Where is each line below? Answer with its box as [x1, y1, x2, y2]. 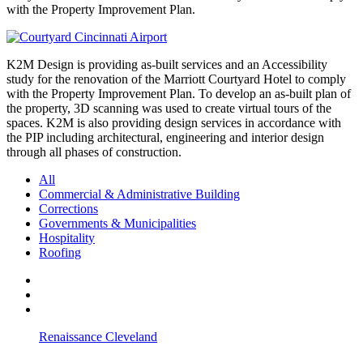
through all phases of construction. [6, 144, 181, 159]
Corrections [39, 201, 98, 216]
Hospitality [39, 230, 95, 245]
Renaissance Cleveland [39, 329, 157, 344]
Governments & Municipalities [39, 216, 196, 230]
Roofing [39, 245, 81, 259]
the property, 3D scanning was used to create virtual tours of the [6, 100, 331, 115]
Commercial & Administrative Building [39, 186, 240, 201]
